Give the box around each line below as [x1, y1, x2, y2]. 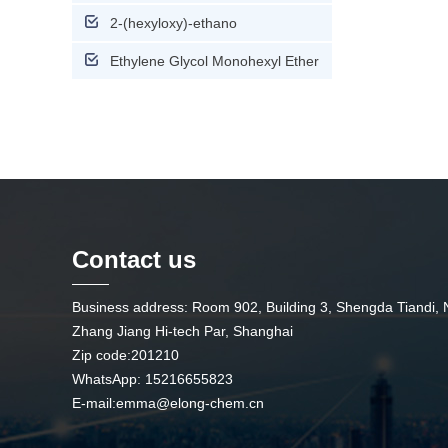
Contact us [72, 246, 196, 273]
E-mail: [72, 395, 116, 411]
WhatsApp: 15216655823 [72, 371, 233, 387]
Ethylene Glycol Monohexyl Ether [110, 53, 319, 69]
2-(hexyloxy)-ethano [110, 15, 237, 31]
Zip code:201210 [72, 347, 179, 363]
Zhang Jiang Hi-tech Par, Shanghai [72, 323, 293, 339]
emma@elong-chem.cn [116, 395, 264, 411]
